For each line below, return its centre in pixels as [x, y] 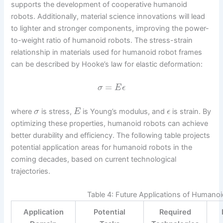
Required [175, 212]
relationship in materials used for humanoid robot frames [107, 53]
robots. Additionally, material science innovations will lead [108, 17]
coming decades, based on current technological [94, 159]
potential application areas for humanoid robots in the [102, 147]
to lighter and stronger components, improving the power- [110, 29]
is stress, [56, 111]
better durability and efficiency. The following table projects [111, 135]
